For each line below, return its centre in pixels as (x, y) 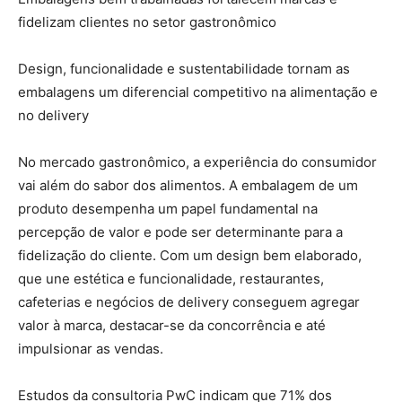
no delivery (53, 115)
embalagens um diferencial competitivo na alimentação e (198, 92)
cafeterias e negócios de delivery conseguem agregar (189, 301)
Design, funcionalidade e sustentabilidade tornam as (184, 68)
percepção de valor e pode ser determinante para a (180, 232)
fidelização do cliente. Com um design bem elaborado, (190, 255)
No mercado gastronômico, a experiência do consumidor (197, 162)
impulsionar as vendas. (91, 348)
